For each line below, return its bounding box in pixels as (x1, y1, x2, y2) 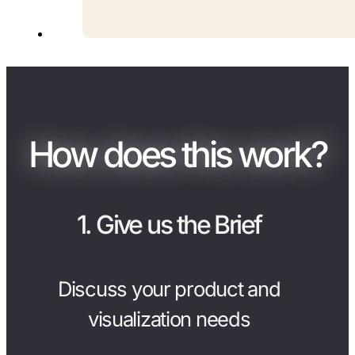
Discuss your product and (58, 276, 281, 301)
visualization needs (87, 306, 250, 331)
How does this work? (29, 132, 326, 176)
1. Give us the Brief (76, 209, 261, 241)
